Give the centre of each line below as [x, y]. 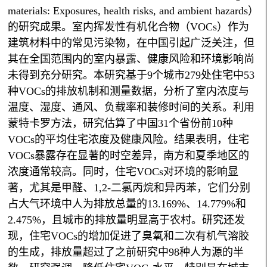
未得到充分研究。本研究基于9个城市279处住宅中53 [131, 75]
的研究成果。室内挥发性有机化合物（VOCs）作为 [129, 27]
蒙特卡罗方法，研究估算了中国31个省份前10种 [121, 124]
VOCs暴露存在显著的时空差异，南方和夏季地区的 [129, 156]
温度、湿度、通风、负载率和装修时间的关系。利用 [131, 108]
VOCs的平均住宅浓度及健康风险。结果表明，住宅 [129, 140]
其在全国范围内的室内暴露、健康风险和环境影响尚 [131, 59]
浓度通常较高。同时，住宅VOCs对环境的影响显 [123, 172]
